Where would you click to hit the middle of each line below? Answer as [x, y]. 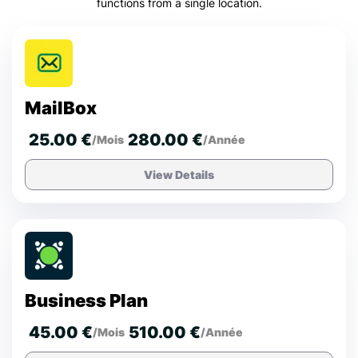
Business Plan [86, 300]
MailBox [61, 107]
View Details [179, 174]
